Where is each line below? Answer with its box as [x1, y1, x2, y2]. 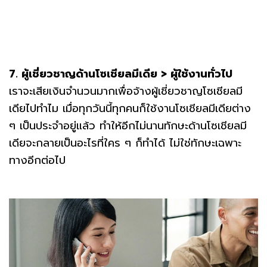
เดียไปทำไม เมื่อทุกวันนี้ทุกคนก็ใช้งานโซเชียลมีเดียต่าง [9, 100, 251, 117]
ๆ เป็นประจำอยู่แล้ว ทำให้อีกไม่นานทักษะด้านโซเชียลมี [9, 117, 247, 135]
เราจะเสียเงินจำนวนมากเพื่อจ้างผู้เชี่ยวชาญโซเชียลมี [9, 83, 243, 100]
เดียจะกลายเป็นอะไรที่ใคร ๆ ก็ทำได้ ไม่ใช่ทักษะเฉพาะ [9, 135, 241, 152]
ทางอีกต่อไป [9, 152, 66, 169]
